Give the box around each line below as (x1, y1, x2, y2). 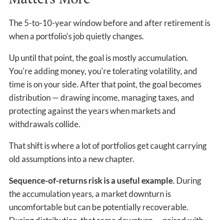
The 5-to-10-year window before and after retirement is (9, 17, 211, 28)
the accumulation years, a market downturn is (9, 188, 171, 199)
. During (173, 175, 202, 186)
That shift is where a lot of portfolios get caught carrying (9, 140, 207, 151)
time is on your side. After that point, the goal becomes (9, 79, 202, 89)
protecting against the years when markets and (9, 105, 176, 116)
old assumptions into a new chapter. (9, 153, 135, 164)
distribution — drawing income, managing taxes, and (9, 92, 195, 103)
